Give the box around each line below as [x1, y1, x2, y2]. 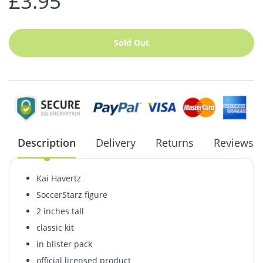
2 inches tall [36, 205, 84, 217]
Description [18, 136, 76, 150]
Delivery [96, 136, 136, 150]
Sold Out [114, 37, 149, 49]
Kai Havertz [36, 173, 81, 184]
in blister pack [36, 238, 92, 250]
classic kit [36, 222, 74, 234]
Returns [156, 136, 194, 150]
